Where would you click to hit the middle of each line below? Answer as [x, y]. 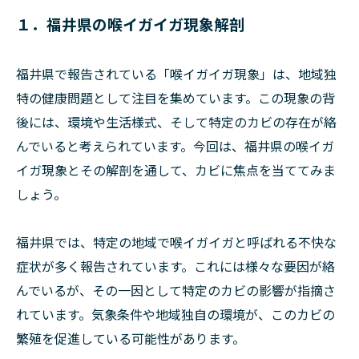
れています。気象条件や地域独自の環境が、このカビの [175, 314]
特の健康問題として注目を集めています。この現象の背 [175, 98]
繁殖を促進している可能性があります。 [131, 338]
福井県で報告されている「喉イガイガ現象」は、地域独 [176, 74]
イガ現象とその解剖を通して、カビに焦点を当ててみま [176, 170]
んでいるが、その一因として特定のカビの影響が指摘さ [176, 290]
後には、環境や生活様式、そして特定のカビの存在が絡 [176, 122]
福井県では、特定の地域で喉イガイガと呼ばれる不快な [176, 242]
